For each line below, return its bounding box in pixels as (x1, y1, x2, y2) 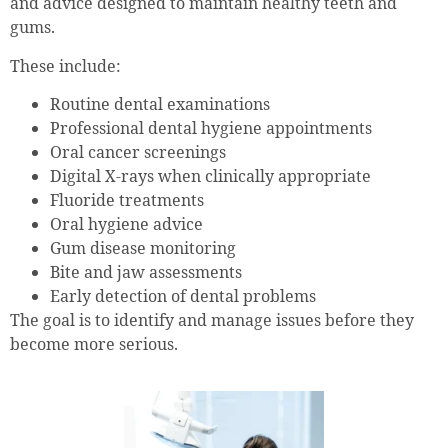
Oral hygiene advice (50, 213, 203, 236)
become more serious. (10, 333, 178, 356)
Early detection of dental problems (50, 285, 316, 308)
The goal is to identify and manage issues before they (10, 309, 414, 332)
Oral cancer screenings (50, 141, 226, 164)
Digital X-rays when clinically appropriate (50, 165, 371, 188)
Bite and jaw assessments (50, 261, 242, 284)
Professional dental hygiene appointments (50, 117, 372, 140)
